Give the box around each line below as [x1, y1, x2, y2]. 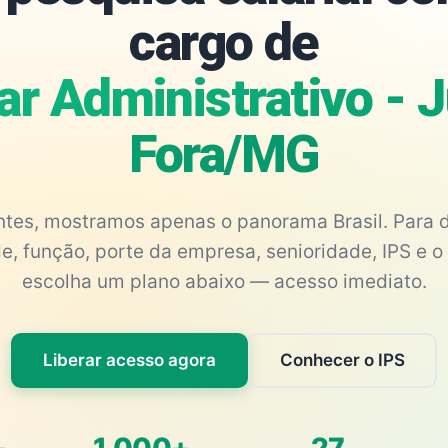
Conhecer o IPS [280, 350, 405, 370]
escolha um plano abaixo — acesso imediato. [21, 270, 427, 293]
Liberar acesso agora [43, 350, 216, 370]
